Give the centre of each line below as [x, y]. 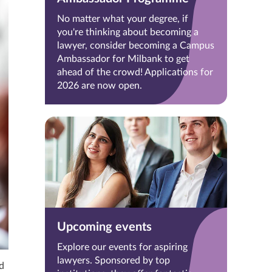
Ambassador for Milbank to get [123, 59]
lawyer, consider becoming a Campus [136, 46]
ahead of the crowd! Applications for [135, 72]
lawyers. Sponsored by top [114, 260]
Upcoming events [104, 227]
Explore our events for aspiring [122, 247]
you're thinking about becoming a [128, 32]
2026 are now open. [100, 86]
